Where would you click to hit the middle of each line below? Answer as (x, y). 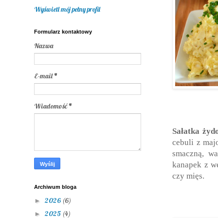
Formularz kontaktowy (63, 31)
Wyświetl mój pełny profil (67, 9)
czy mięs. (188, 176)
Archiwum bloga (55, 187)
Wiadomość (51, 106)
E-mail (44, 76)
